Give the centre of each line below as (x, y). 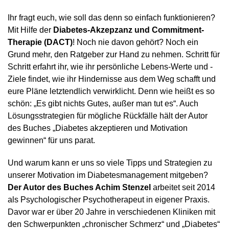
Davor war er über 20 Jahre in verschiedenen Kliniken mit (111, 212)
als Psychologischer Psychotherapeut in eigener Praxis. (109, 199)
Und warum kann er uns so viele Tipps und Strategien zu (110, 163)
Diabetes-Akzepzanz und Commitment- (129, 30)
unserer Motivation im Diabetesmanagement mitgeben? (108, 175)
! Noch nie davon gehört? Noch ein (135, 42)
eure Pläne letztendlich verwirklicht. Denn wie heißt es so (111, 91)
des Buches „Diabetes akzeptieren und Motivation (98, 128)
